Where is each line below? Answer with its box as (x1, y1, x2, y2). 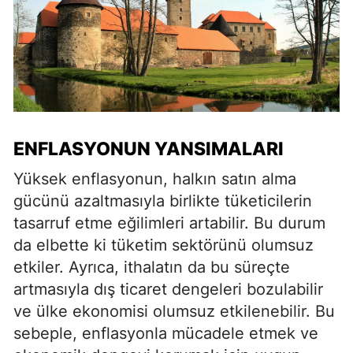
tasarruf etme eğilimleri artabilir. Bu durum (13, 213, 325, 232)
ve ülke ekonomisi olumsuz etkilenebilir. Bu (13, 301, 335, 321)
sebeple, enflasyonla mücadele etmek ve (13, 323, 318, 343)
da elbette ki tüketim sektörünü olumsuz (13, 235, 314, 255)
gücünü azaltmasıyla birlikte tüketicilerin (13, 191, 312, 210)
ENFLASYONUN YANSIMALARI (13, 137, 284, 160)
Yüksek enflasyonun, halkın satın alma (13, 169, 296, 188)
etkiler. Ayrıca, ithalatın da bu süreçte (13, 257, 290, 277)
